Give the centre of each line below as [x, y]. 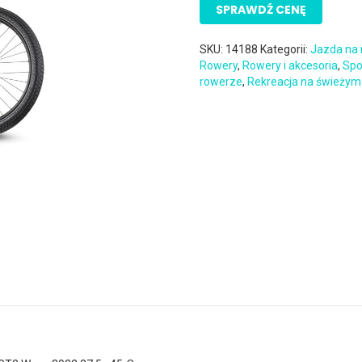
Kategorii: [286, 49]
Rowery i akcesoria [290, 65]
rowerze [221, 82]
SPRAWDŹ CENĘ [261, 10]
